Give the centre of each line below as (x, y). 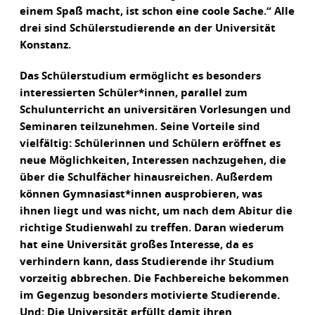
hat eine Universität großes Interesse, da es (136, 245)
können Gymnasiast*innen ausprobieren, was (141, 194)
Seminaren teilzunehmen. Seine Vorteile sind (140, 127)
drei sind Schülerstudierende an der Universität (148, 28)
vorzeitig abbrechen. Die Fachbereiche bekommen (154, 279)
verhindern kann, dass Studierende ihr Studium (147, 262)
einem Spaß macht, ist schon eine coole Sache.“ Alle (157, 12)
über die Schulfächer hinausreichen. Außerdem (146, 178)
